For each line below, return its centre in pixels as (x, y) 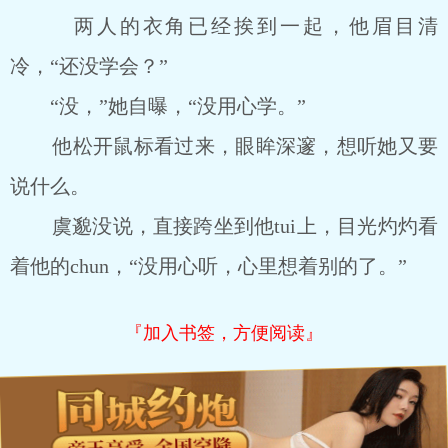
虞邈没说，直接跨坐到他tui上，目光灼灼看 (224, 226)
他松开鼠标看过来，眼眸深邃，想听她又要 (224, 146)
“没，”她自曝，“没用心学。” (158, 106)
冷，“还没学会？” (89, 66)
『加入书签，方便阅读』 (224, 333)
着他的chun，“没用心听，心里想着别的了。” (208, 266)
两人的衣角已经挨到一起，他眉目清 (224, 26)
